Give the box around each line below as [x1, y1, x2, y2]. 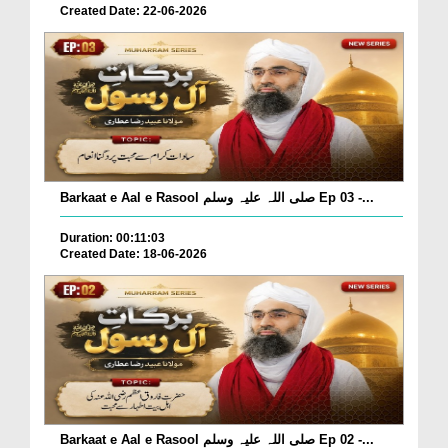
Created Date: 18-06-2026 [60, 246, 207, 261]
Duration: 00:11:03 [60, 230, 165, 245]
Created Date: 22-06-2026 [60, 3, 207, 18]
